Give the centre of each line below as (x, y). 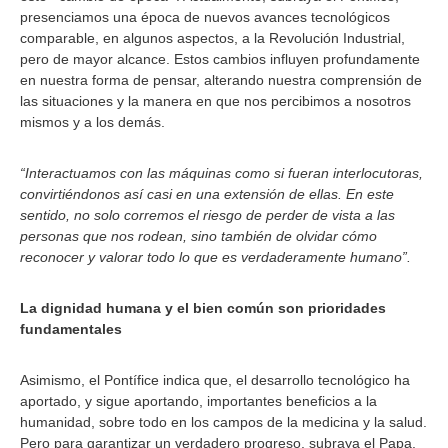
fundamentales (71, 329)
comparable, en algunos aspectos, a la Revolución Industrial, (212, 38)
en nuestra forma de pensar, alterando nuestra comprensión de (221, 80)
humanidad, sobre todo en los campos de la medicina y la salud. (223, 422)
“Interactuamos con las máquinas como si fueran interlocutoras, (221, 173)
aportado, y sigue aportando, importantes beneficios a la (198, 401)
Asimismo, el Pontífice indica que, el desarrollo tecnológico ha (215, 380)
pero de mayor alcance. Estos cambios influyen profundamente (220, 59)
